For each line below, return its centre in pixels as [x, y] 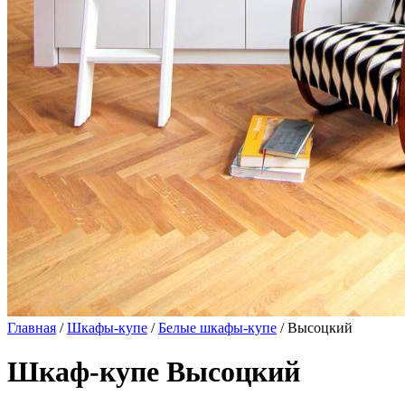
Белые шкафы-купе [217, 328]
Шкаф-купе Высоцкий [154, 372]
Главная [32, 328]
